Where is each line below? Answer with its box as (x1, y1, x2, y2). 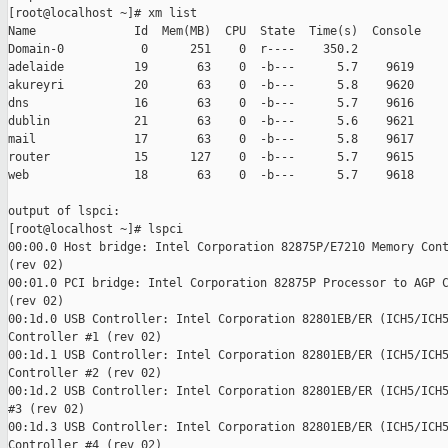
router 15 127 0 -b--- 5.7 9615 (8, 150, 414, 165)
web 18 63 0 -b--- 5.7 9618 (8, 168, 414, 183)
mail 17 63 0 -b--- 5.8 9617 (8, 132, 414, 147)
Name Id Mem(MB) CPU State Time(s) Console (8, 24, 421, 39)
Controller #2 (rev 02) (8, 366, 162, 381)
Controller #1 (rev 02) (8, 330, 162, 345)
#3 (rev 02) (8, 402, 85, 417)
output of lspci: (8, 204, 120, 219)
